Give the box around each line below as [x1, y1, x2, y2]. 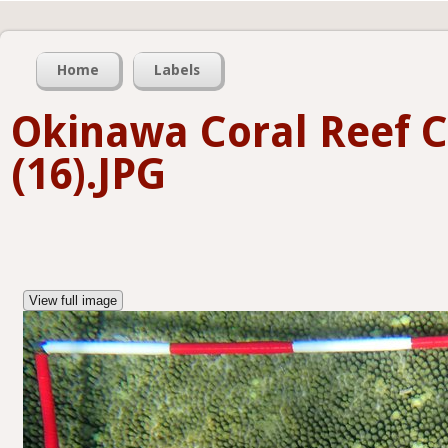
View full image [29, 293, 117, 309]
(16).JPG [11, 150, 166, 199]
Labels [154, 62, 201, 79]
